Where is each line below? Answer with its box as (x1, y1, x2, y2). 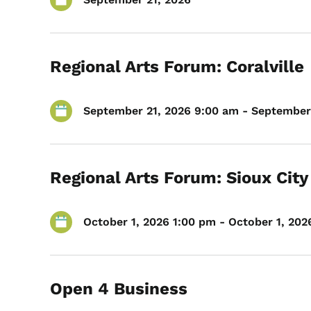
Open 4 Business (50, 279, 187, 299)
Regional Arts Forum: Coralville (50, 57, 304, 76)
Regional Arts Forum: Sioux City (50, 168, 309, 187)
